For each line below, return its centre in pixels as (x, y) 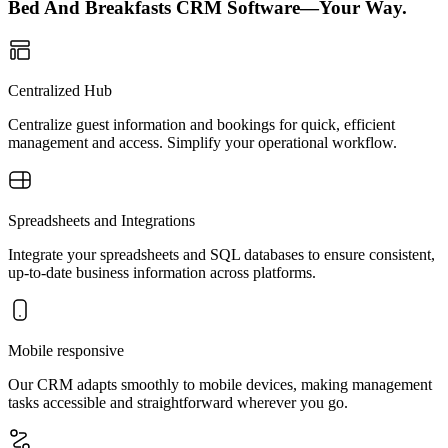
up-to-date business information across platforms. (162, 272)
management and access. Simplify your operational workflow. (202, 142)
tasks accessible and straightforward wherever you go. (178, 402)
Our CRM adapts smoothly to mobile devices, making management (220, 384)
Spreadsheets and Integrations (101, 220)
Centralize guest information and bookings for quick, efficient (201, 124)
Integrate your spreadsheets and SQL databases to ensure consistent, (221, 254)
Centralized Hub (60, 90)
